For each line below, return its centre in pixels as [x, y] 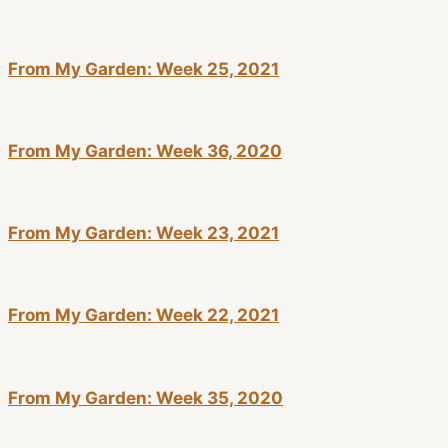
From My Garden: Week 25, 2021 [143, 69]
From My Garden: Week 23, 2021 [143, 233]
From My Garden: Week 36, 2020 [145, 151]
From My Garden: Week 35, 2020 [145, 397]
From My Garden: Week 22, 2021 [143, 315]
